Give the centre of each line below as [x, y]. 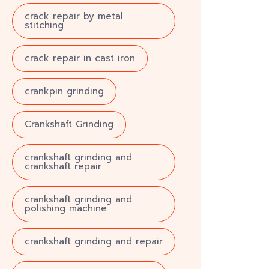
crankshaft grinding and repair [94, 241]
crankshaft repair [63, 166]
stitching [44, 25]
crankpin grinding [64, 91]
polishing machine [66, 208]
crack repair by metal [74, 16]
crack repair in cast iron [80, 58]
